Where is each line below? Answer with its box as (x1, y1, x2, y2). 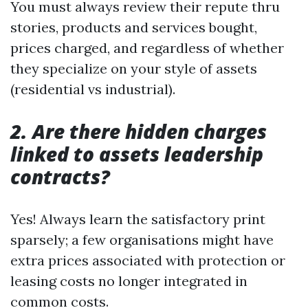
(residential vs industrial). (10, 80, 175, 98)
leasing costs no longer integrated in (10, 272, 247, 289)
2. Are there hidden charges (10, 118, 267, 144)
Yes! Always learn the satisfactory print (10, 210, 265, 228)
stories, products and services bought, (10, 19, 257, 36)
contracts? (10, 164, 110, 190)
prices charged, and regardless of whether (10, 39, 284, 56)
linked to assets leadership (10, 141, 263, 167)
